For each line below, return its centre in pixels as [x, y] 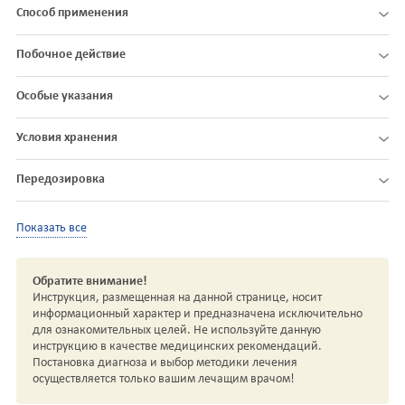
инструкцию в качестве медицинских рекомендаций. [177, 346]
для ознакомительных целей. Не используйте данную [177, 330]
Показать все [52, 229]
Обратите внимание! [90, 281]
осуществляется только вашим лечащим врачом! [164, 379]
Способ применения [72, 14]
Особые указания [65, 97]
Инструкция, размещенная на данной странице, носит [177, 297]
